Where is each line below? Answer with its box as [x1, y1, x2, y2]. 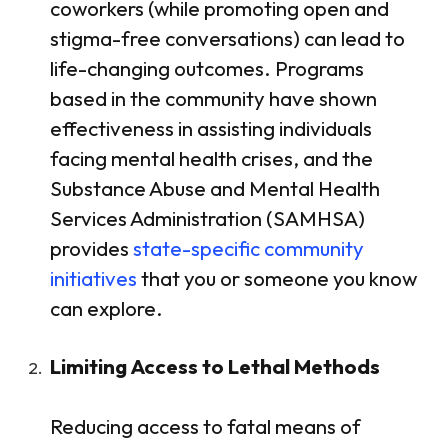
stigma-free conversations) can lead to [50, 24, 405, 51]
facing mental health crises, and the [50, 144, 373, 171]
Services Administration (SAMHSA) [50, 204, 365, 231]
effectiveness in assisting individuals [50, 114, 372, 141]
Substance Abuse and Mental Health [50, 174, 380, 201]
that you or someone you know [137, 264, 417, 291]
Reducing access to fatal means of [50, 412, 361, 439]
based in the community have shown [50, 84, 377, 111]
